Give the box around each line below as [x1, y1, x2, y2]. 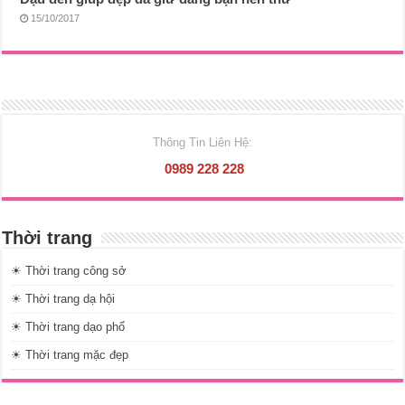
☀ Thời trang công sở [11, 264, 127, 278]
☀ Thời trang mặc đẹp [11, 348, 129, 363]
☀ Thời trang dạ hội [11, 292, 116, 306]
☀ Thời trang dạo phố [11, 320, 126, 334]
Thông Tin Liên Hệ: [152, 136, 252, 150]
